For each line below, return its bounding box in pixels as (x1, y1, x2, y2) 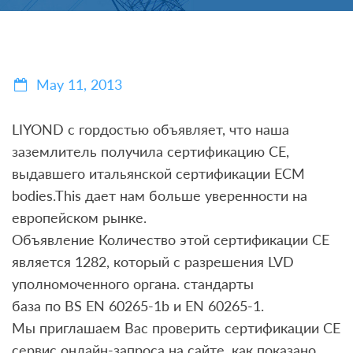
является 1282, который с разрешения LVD (12, 253, 294, 270)
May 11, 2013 (35, 76, 122, 93)
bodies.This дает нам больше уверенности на (12, 187, 307, 204)
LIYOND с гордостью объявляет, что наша (12, 121, 289, 138)
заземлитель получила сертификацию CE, (12, 143, 289, 160)
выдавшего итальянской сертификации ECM (12, 165, 305, 182)
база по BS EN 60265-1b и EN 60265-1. (12, 297, 264, 314)
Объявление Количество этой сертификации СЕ (12, 231, 329, 248)
